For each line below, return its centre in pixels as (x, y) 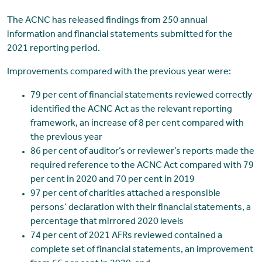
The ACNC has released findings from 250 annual (107, 21)
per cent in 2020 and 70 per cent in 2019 (112, 180)
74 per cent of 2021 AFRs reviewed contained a (126, 237)
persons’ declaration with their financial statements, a (140, 208)
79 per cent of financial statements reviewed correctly (141, 96)
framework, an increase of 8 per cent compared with (137, 124)
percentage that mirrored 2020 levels (107, 223)
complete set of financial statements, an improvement (142, 251)
